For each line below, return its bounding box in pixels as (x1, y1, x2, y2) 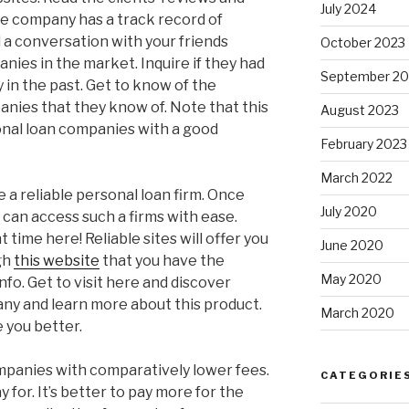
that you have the (100, 252, 225, 270)
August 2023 (320, 102, 399, 119)
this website (14, 252, 100, 270)
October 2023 (320, 35, 405, 51)
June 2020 (320, 237, 383, 254)
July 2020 (320, 204, 377, 220)
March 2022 (320, 170, 393, 186)
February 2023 (320, 136, 407, 152)
